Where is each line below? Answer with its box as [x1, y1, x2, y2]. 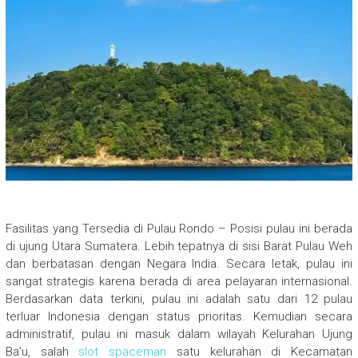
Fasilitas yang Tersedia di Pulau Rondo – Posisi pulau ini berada [5, 221, 353, 237]
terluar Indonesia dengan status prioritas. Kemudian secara [5, 309, 353, 324]
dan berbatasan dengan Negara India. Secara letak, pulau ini [5, 257, 353, 272]
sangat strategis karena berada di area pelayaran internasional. [5, 274, 353, 289]
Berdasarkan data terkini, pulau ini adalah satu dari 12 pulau [5, 292, 353, 307]
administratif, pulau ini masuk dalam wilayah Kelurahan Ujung [5, 327, 353, 342]
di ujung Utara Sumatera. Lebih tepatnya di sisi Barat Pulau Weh [5, 239, 353, 254]
